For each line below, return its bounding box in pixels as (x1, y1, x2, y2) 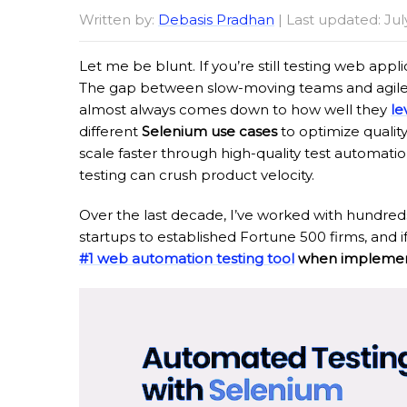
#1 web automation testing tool (79, 250, 294, 267)
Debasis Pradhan (158, 11, 274, 28)
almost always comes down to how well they (79, 101, 391, 118)
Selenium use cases (142, 123, 277, 140)
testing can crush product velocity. (79, 166, 314, 184)
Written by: (79, 11, 158, 28)
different (79, 123, 142, 140)
